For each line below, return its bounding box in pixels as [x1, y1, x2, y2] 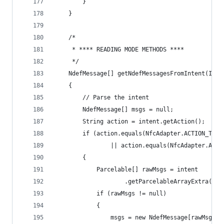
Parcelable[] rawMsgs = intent [54, 166, 198, 173]
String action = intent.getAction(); [54, 118, 205, 125]
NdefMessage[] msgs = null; [54, 106, 173, 113]
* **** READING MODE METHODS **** [54, 46, 184, 53]
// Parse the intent [54, 94, 149, 101]
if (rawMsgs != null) [54, 190, 166, 197]
